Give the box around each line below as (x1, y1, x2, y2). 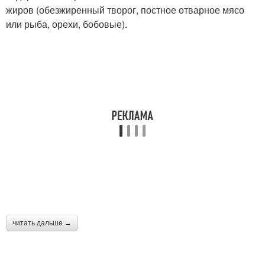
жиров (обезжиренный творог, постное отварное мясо (6, 3, 244, 17)
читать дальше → (12, 219, 72, 228)
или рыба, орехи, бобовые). (6, 17, 127, 31)
